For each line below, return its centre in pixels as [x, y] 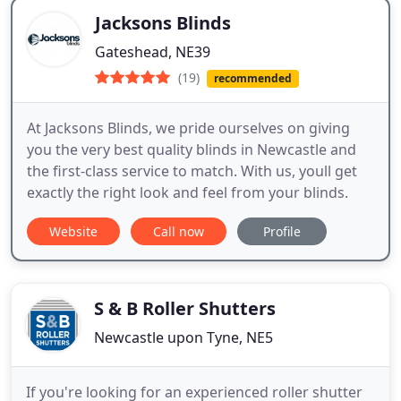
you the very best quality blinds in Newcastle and [192, 150]
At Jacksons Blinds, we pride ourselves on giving [188, 128]
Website [73, 232]
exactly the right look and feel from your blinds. [188, 193]
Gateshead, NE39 [153, 52]
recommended [252, 78]
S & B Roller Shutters [185, 309]
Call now [179, 232]
